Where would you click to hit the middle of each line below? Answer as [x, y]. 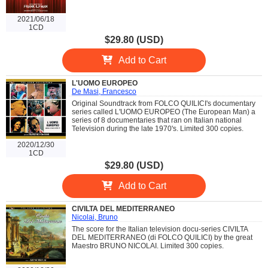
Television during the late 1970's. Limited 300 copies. [158, 128]
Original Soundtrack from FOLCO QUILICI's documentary [164, 103]
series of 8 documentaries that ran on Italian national [157, 120]
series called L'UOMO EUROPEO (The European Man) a [164, 112]
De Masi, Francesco [104, 91]
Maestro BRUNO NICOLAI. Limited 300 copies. [148, 246]
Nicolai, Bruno [95, 217]
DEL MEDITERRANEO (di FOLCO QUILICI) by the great [162, 237]
